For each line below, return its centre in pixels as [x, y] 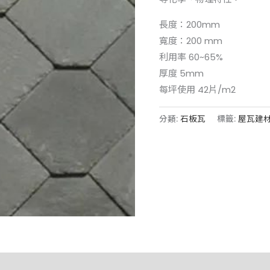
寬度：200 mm [191, 40]
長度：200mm [190, 24]
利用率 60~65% [191, 57]
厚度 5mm [181, 73]
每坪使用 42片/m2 [197, 89]
